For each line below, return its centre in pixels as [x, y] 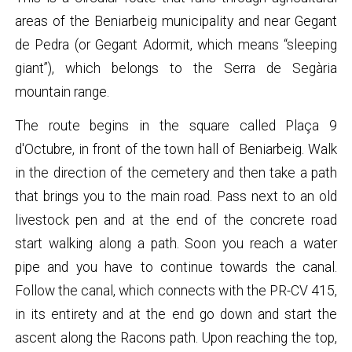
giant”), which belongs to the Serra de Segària [176, 68]
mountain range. [62, 92]
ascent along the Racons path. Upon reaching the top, [176, 337]
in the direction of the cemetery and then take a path [176, 172]
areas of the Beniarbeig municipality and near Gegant [176, 21]
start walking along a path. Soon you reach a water [176, 243]
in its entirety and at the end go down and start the [176, 314]
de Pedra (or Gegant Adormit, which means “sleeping [176, 44]
